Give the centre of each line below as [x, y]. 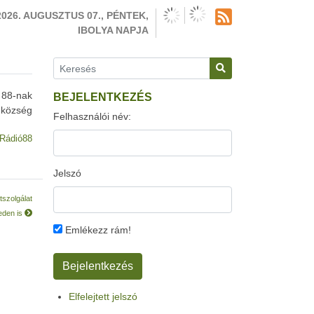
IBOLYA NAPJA [113, 30]
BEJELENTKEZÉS [103, 97]
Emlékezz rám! [97, 230]
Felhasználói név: [92, 116]
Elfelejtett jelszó [103, 296]
